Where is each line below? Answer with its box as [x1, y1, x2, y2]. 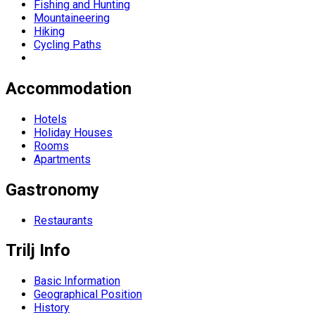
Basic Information [34, 274, 120, 288]
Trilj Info [6, 240, 70, 261]
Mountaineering [34, 11, 110, 25]
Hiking [34, 24, 65, 38]
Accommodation [6, 78, 131, 98]
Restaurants [34, 213, 93, 227]
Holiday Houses [34, 125, 112, 139]
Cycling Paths [34, 37, 101, 51]
